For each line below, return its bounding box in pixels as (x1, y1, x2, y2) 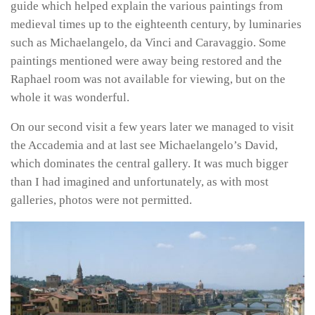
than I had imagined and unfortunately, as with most (11, 175, 269, 189)
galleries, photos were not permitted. (11, 193, 192, 207)
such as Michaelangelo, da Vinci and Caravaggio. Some (11, 35, 286, 49)
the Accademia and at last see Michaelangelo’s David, (11, 139, 278, 153)
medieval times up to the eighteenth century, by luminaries (11, 17, 302, 31)
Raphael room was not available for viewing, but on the (11, 72, 285, 86)
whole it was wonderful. (11, 90, 129, 104)
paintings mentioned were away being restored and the (11, 53, 282, 67)
